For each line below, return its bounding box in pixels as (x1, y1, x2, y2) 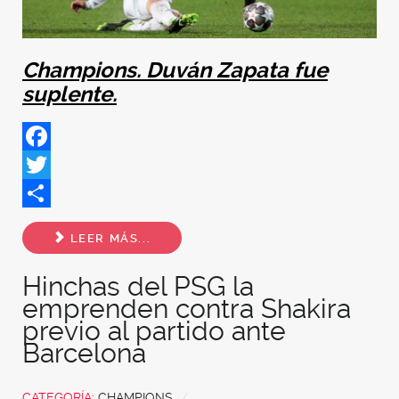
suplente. (22, 82, 117, 108)
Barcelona (22, 338, 146, 370)
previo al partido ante (22, 315, 286, 347)
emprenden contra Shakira (22, 293, 351, 325)
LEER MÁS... (66, 231, 151, 245)
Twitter (22, 184, 67, 202)
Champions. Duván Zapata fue (22, 58, 328, 84)
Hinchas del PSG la (22, 271, 254, 303)
